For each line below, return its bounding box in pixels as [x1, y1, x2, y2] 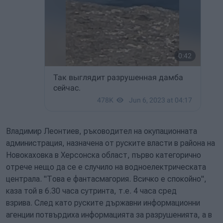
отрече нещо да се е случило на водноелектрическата [6, 162, 206, 172]
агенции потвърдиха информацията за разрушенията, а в [6, 210, 212, 220]
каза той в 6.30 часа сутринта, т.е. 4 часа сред [6, 186, 177, 196]
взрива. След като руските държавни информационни [6, 198, 200, 208]
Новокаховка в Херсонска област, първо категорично [6, 150, 201, 160]
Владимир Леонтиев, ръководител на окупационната [6, 126, 197, 136]
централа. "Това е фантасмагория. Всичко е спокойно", [6, 174, 207, 184]
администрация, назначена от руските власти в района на [6, 138, 215, 148]
